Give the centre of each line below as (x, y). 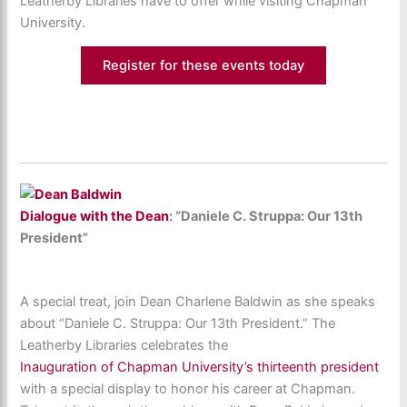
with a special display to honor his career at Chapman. (188, 388)
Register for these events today (203, 66)
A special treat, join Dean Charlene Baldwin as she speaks (198, 301)
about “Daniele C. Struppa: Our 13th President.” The (178, 323)
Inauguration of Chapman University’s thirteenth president (200, 367)
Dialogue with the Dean (95, 216)
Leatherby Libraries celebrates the (124, 345)
